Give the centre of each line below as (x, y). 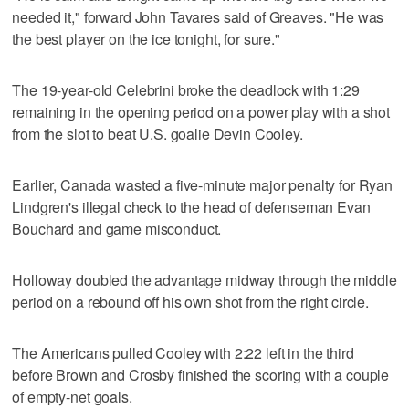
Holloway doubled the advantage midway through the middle (204, 279)
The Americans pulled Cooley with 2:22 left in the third (183, 352)
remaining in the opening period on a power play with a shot (201, 111)
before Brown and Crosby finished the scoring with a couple (201, 374)
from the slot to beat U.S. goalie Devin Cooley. (157, 133)
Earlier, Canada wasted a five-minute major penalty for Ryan (203, 184)
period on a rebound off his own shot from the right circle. (191, 301)
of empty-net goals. (72, 396)
